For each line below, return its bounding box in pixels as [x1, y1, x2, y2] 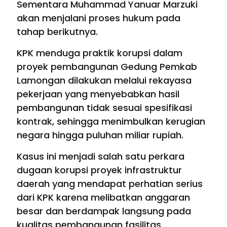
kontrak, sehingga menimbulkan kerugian [17, 115, 205, 128]
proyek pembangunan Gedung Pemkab [17, 60, 197, 73]
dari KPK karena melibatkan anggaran [17, 191, 190, 204]
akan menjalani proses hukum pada [17, 12, 180, 25]
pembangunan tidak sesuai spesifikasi [17, 101, 192, 115]
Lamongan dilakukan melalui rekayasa [17, 74, 192, 87]
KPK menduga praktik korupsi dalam [17, 47, 182, 60]
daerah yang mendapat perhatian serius [17, 177, 203, 191]
